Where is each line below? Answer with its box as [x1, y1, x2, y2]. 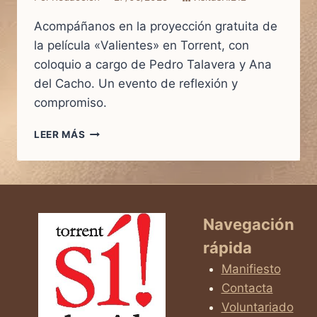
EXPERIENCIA [84, 274, 154, 286]
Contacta [221, 280, 273, 295]
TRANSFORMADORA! [84, 289, 192, 301]
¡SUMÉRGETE [84, 229, 151, 241]
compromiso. [34, 96, 107, 110]
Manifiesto [221, 261, 281, 276]
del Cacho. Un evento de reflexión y [34, 76, 238, 91]
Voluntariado [221, 299, 294, 314]
